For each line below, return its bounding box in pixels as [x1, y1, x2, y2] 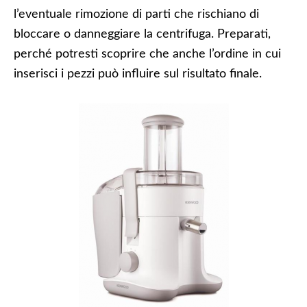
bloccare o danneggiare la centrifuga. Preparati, [14, 28, 271, 40]
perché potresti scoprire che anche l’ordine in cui [14, 48, 281, 60]
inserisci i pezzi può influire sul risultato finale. [14, 68, 262, 80]
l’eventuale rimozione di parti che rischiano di [14, 8, 259, 21]
